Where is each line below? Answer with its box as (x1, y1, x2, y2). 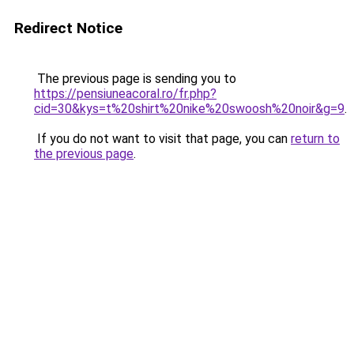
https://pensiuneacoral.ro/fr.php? (34, 86, 217, 101)
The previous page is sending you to (34, 71, 236, 86)
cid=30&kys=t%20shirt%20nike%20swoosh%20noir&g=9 (34, 101, 345, 116)
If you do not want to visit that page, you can (34, 131, 291, 146)
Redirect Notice (14, 19, 122, 37)
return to (291, 131, 340, 146)
